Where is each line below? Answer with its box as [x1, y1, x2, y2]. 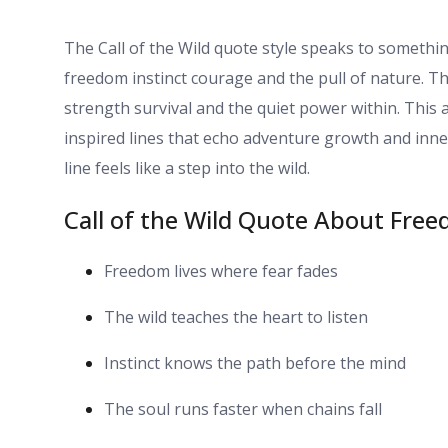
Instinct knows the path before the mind [104, 351, 406, 374]
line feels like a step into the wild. [64, 156, 310, 179]
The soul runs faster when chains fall [104, 397, 382, 420]
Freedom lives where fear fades [104, 259, 338, 282]
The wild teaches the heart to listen [104, 305, 368, 328]
